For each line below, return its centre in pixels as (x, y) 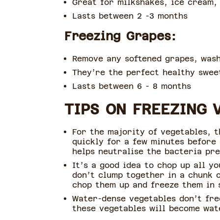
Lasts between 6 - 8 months (131, 86)
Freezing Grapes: (120, 36)
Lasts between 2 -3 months (130, 16)
